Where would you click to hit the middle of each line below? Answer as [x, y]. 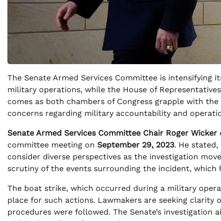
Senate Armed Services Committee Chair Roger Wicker [112, 133]
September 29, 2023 [136, 145]
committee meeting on [52, 145]
